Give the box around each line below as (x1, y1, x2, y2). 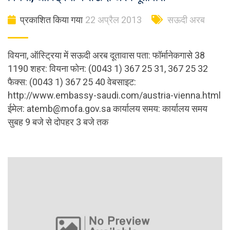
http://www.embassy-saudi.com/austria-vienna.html (8, 90, 221, 101)
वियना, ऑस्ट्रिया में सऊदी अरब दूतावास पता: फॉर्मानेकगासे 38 (8, 50, 205, 61)
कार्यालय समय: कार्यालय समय (111, 103, 207, 114)
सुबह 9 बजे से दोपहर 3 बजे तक (8, 117, 108, 128)
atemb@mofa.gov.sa (27, 103, 111, 114)
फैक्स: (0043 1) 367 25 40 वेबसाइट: (8, 76, 136, 88)
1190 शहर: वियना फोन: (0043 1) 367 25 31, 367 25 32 (8, 63, 208, 74)
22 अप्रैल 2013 (85, 14, 142, 26)
